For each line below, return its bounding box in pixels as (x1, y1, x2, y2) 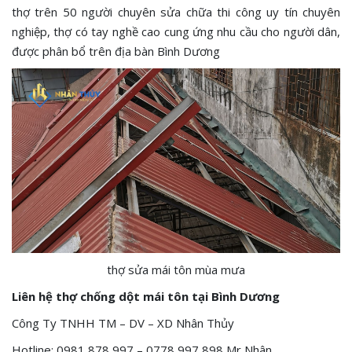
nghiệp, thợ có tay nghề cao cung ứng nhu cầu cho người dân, (12, 24, 340, 40)
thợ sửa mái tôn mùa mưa (107, 261, 245, 277)
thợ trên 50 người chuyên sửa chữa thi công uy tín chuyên (12, 4, 340, 20)
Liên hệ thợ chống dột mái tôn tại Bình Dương (12, 288, 280, 304)
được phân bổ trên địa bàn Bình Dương (12, 43, 220, 60)
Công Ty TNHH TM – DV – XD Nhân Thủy (12, 314, 237, 331)
